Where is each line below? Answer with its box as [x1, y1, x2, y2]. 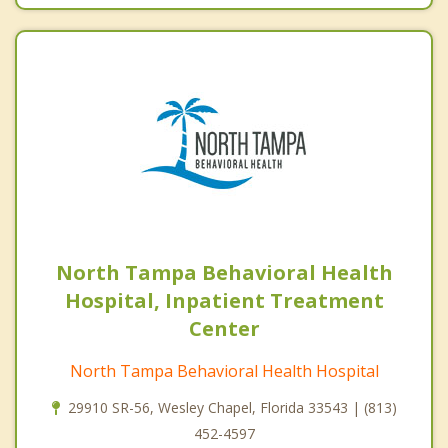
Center [188, 315, 260, 343]
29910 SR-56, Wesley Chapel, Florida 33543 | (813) [67, 398, 397, 418]
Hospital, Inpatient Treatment [64, 287, 384, 315]
